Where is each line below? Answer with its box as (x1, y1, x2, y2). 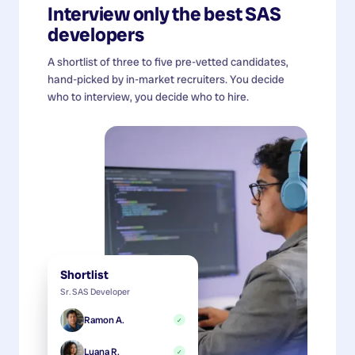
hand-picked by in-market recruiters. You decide (48, 71, 284, 86)
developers (48, 21, 144, 47)
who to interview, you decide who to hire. (48, 89, 249, 104)
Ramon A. (84, 313, 124, 326)
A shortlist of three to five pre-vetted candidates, (48, 54, 288, 69)
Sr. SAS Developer (60, 285, 130, 297)
